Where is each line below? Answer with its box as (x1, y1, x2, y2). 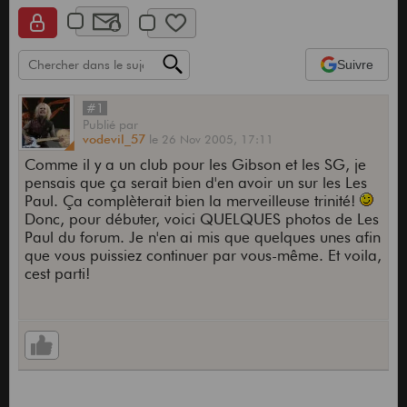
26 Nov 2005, (161, 132, 241, 147)
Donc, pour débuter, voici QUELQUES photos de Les (24, 210, 379, 229)
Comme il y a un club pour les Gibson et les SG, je (24, 155, 366, 174)
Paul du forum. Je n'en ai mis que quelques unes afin (24, 228, 381, 247)
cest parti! (24, 264, 90, 283)
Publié (82, 117, 119, 133)
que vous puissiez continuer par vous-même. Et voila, (24, 246, 382, 265)
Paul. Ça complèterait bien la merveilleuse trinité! (24, 192, 360, 211)
